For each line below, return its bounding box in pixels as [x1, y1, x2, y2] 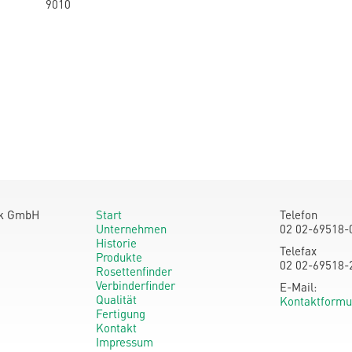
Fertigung [96, 306, 145, 322]
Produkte [96, 249, 142, 266]
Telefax [280, 243, 317, 259]
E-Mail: [280, 279, 317, 295]
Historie [96, 235, 137, 251]
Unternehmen [96, 221, 167, 237]
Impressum [96, 334, 153, 350]
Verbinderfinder [96, 277, 175, 294]
